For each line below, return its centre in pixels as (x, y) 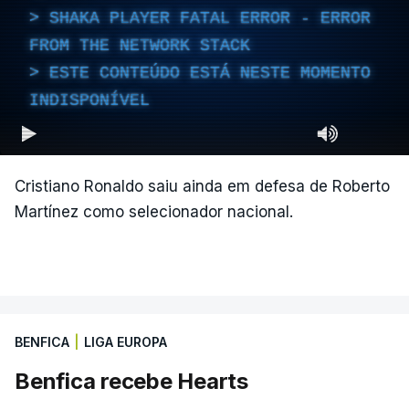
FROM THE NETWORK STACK (140, 45)
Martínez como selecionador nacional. (154, 212)
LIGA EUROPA (126, 342)
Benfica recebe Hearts (131, 381)
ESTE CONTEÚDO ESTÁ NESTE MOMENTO (210, 73)
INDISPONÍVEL (89, 100)
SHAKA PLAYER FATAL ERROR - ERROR (210, 18)
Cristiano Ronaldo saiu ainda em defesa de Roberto (202, 186)
